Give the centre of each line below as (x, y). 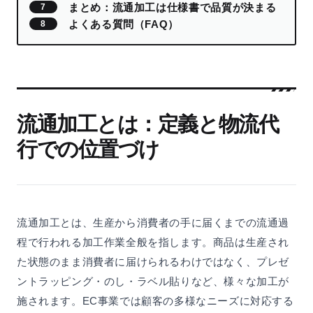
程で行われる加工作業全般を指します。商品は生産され (153, 242)
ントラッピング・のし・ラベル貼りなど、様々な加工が (153, 281)
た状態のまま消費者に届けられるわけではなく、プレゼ (153, 261)
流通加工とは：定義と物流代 (148, 124)
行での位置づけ (88, 149)
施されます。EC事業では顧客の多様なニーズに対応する (155, 300)
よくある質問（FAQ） (124, 24)
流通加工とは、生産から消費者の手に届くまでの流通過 (153, 222)
